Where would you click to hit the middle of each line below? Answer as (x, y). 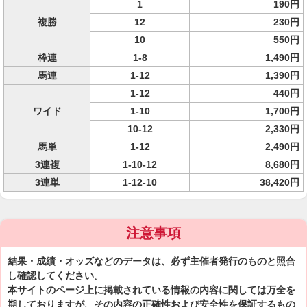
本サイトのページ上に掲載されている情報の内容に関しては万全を (151, 290)
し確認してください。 (56, 275)
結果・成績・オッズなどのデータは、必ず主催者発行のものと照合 (151, 261)
